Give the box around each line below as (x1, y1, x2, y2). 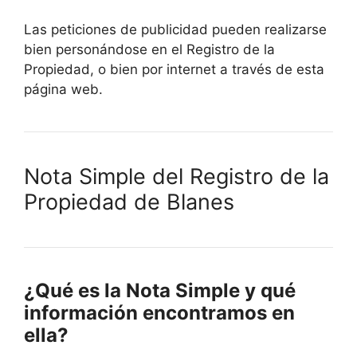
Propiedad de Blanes (24, 188, 234, 215)
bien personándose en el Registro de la (24, 41, 275, 57)
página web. (24, 80, 103, 97)
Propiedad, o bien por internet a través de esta (24, 61, 324, 77)
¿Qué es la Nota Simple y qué (24, 278, 296, 302)
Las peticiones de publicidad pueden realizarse (24, 21, 327, 37)
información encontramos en (24, 300, 295, 324)
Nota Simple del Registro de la (24, 163, 329, 190)
